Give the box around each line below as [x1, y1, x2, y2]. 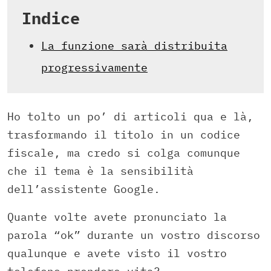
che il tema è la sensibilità [7, 163, 194, 178]
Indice [22, 7, 80, 28]
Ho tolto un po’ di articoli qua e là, [7, 109, 253, 123]
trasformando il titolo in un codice [7, 127, 240, 142]
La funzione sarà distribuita [41, 38, 227, 53]
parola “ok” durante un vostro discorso [7, 227, 260, 242]
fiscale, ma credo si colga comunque [7, 145, 240, 160]
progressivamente [41, 60, 148, 74]
